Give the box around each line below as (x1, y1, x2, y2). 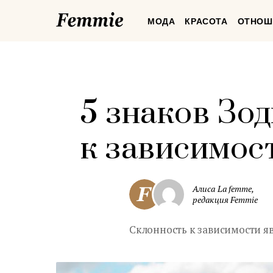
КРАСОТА (185, 16, 228, 26)
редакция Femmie (193, 194, 258, 205)
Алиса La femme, (193, 183, 255, 194)
